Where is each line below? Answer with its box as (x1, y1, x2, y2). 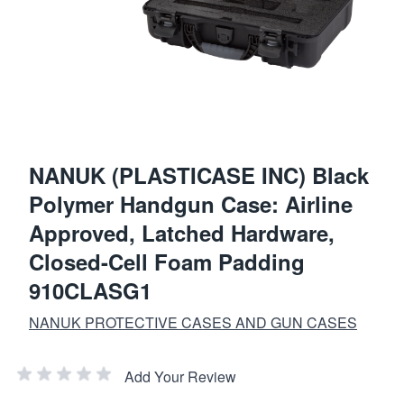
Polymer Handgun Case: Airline (29, 188, 353, 219)
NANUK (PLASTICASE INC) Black (29, 159, 369, 190)
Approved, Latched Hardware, (29, 216, 335, 248)
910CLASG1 (29, 274, 151, 306)
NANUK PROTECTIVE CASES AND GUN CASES (29, 311, 357, 333)
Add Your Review (124, 365, 236, 387)
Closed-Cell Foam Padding (29, 245, 305, 277)
